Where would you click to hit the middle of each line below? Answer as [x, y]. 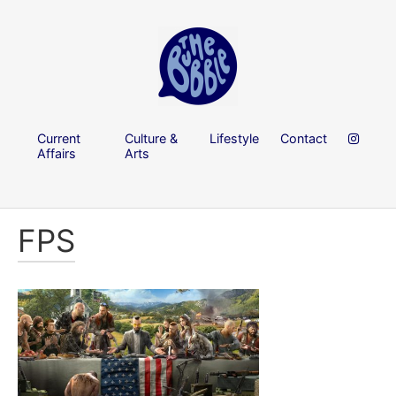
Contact [304, 138]
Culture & [152, 138]
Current [59, 138]
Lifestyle [234, 138]
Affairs [57, 153]
